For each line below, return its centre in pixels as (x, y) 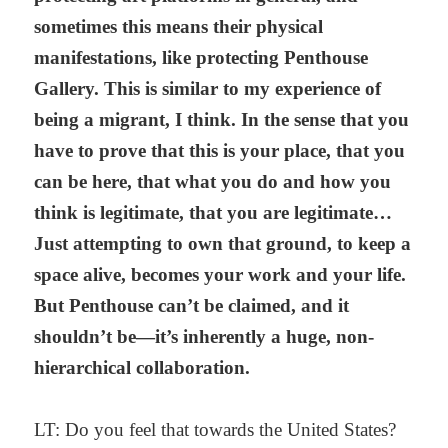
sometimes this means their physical (179, 27)
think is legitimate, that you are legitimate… (213, 213)
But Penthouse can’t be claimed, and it (192, 306)
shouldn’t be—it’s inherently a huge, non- (204, 337)
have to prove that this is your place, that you (220, 151)
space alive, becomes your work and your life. (220, 275)
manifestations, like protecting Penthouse (201, 58)
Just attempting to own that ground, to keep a (223, 244)
